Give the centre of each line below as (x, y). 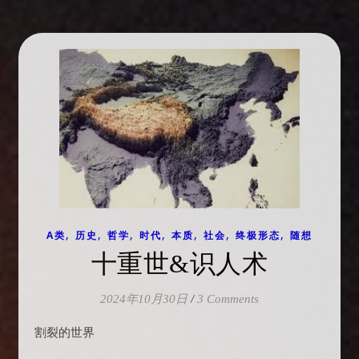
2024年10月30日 (144, 299)
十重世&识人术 (179, 264)
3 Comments (228, 299)
